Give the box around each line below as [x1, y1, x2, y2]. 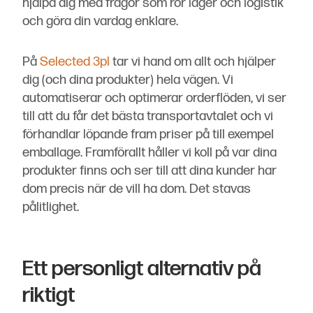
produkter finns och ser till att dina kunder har [22, 163, 277, 180]
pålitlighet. [22, 199, 79, 216]
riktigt [22, 282, 75, 309]
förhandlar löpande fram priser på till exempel [22, 126, 274, 143]
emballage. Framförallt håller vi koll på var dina [22, 145, 277, 161]
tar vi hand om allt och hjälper [110, 54, 276, 71]
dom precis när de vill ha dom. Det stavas [22, 181, 251, 198]
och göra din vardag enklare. [22, 13, 178, 30]
